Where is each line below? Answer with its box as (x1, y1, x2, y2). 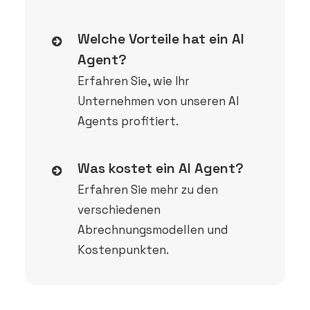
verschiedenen (77, 202, 161, 217)
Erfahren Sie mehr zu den (77, 182, 218, 197)
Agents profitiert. (77, 113, 179, 129)
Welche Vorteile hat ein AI (77, 30, 244, 48)
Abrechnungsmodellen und (77, 222, 228, 237)
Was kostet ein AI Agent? (77, 159, 244, 177)
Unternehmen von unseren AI (77, 93, 239, 109)
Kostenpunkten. (77, 242, 169, 257)
